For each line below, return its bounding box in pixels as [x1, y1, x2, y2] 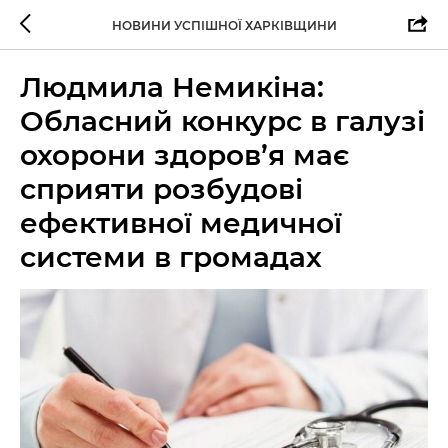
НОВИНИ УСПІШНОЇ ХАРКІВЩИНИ [111, 17, 337, 33]
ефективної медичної [20, 206, 342, 240]
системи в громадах [20, 240, 322, 274]
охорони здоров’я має [20, 138, 349, 172]
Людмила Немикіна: [20, 70, 324, 104]
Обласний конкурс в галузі [20, 104, 425, 138]
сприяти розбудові [20, 172, 303, 206]
